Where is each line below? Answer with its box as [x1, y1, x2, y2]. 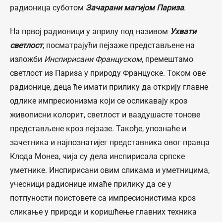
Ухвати [170, 27, 196, 36]
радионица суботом [10, 3, 86, 12]
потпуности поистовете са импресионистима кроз [10, 193, 196, 203]
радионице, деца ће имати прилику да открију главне [10, 82, 208, 92]
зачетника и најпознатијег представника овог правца [10, 138, 210, 147]
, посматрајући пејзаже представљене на [43, 41, 195, 50]
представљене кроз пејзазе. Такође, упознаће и [10, 124, 186, 133]
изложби [10, 55, 42, 64]
